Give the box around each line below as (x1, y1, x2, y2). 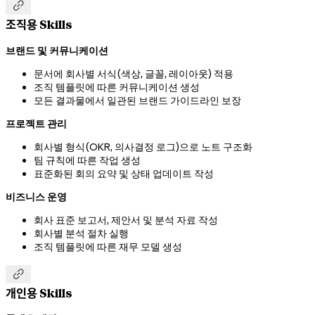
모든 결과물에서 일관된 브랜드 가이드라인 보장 (34, 94, 241, 107)
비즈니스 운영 (6, 190, 67, 203)
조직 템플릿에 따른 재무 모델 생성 (34, 240, 182, 253)
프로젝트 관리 (6, 117, 67, 130)
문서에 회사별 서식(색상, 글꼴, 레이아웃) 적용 (34, 67, 233, 80)
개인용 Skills (6, 285, 72, 300)
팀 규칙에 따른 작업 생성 (34, 153, 141, 167)
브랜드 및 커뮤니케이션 (6, 44, 108, 57)
